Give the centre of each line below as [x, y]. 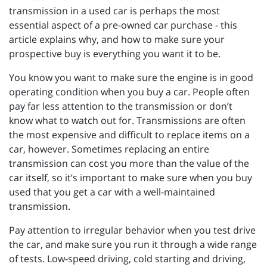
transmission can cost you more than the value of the [129, 164]
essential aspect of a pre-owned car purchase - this [123, 25]
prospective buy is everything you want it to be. [115, 54]
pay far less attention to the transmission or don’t [121, 106]
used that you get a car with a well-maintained [112, 192]
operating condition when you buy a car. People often [129, 92]
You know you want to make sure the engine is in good [131, 78]
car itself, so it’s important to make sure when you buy [131, 178]
